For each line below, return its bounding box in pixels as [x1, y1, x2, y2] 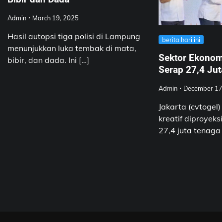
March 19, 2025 [32, 13, 79, 22]
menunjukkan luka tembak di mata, [7, 43, 136, 53]
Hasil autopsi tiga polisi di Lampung [7, 31, 140, 41]
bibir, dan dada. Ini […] [7, 55, 89, 65]
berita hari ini [162, 35, 200, 44]
